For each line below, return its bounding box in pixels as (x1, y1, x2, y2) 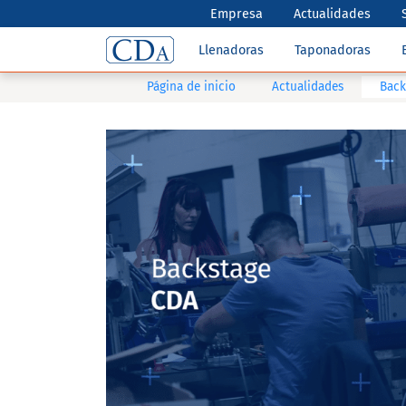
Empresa (210, 5, 264, 22)
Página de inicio (147, 79, 236, 94)
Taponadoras (295, 43, 371, 58)
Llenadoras (198, 43, 264, 58)
